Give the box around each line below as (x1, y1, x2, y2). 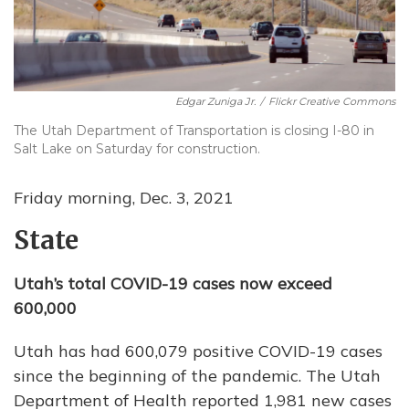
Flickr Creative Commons (268, 94, 395, 108)
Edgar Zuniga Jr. (175, 94, 256, 108)
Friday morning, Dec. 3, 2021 (14, 186, 234, 208)
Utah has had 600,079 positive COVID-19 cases (14, 340, 383, 362)
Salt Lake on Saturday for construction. (14, 140, 260, 157)
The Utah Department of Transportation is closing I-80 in (14, 121, 374, 139)
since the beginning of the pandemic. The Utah (14, 364, 381, 386)
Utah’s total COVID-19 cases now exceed (14, 272, 332, 294)
